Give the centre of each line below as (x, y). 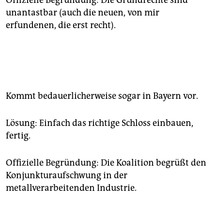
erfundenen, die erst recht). (61, 25)
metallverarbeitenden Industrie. (71, 188)
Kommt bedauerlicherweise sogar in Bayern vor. (102, 96)
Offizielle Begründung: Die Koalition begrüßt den (106, 163)
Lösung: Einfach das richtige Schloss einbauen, (100, 123)
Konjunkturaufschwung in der (67, 176)
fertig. (18, 136)
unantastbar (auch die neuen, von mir (83, 13)
